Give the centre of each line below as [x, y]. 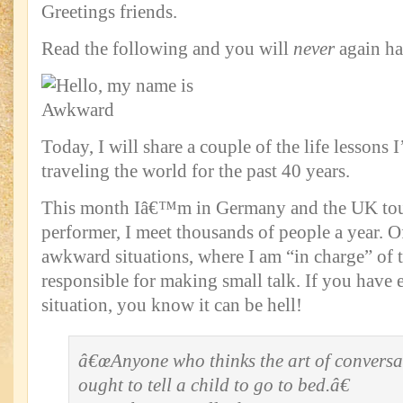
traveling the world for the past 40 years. [196, 171]
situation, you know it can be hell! [172, 305]
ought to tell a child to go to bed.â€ [214, 385]
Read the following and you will [167, 49]
